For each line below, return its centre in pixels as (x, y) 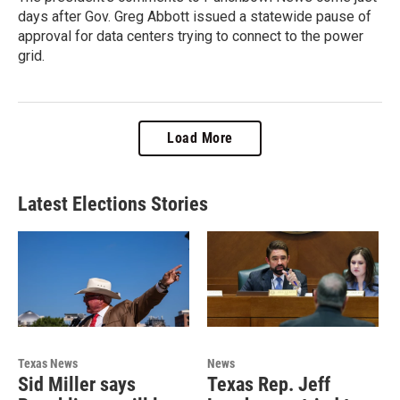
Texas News (48, 363)
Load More (200, 137)
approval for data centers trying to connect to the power (191, 36)
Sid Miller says (77, 384)
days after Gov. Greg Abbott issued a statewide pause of (195, 16)
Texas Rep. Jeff (268, 384)
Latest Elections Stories (113, 204)
